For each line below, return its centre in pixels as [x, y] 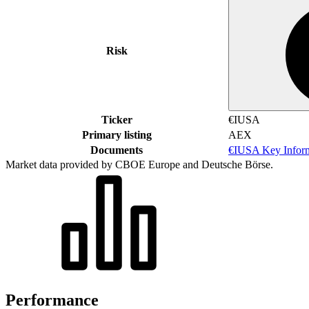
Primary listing [117, 134]
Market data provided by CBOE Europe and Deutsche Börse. [139, 164]
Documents [117, 150]
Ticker [117, 119]
